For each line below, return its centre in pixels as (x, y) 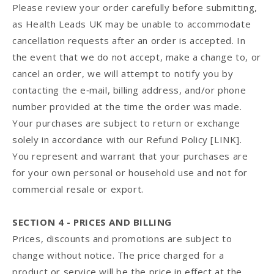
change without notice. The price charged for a (118, 255)
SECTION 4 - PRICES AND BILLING (92, 222)
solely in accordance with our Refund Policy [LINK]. (127, 140)
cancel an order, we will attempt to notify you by (123, 74)
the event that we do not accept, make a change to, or (137, 57)
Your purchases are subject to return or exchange (126, 123)
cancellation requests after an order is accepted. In (129, 41)
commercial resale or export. (78, 189)
